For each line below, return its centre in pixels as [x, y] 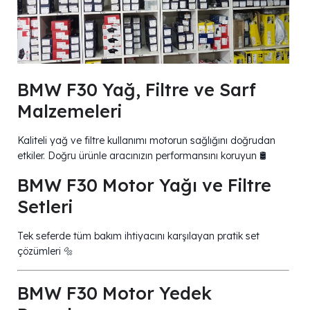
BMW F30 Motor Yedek [115, 293]
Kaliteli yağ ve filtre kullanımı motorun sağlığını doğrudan [146, 140]
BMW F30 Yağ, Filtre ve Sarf [137, 89]
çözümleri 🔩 [45, 251]
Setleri [45, 206]
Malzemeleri [70, 111]
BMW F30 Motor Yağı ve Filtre [144, 185]
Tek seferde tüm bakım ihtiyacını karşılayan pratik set [138, 236]
